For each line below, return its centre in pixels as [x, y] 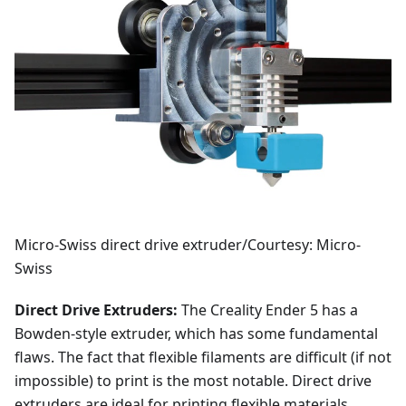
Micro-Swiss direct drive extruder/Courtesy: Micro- [188, 245]
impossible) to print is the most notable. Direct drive [193, 381]
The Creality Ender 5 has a [268, 310]
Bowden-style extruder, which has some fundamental [196, 334]
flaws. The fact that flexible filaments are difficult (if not [203, 358]
